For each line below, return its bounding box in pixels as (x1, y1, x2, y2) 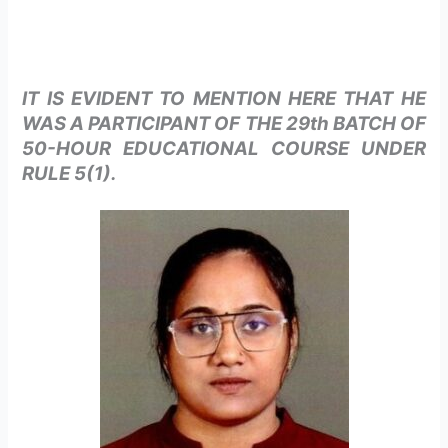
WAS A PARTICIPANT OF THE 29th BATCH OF (22, 112, 426, 136)
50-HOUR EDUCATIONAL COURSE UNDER (22, 137, 426, 161)
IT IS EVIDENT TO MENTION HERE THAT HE (22, 87, 426, 111)
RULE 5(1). (22, 162, 118, 186)
